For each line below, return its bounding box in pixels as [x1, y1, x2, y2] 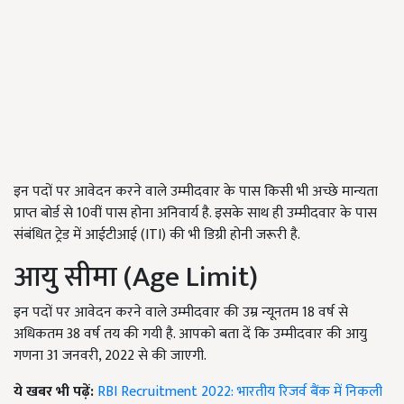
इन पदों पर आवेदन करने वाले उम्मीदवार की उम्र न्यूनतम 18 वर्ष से [14, 300, 348, 325]
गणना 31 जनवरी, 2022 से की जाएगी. [14, 344, 207, 368]
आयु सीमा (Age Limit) [14, 253, 258, 301]
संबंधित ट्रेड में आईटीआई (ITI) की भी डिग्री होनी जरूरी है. [14, 223, 300, 247]
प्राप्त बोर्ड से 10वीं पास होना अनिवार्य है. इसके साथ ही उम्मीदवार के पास [14, 201, 377, 225]
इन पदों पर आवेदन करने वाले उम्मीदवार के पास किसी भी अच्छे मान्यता [14, 179, 378, 204]
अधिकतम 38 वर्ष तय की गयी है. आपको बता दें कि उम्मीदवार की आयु [14, 322, 367, 346]
